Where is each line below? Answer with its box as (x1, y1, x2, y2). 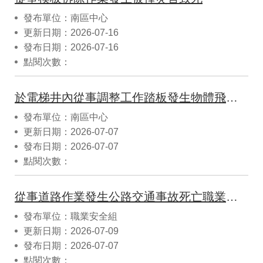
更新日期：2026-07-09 (23, 225, 119, 236)
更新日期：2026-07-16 (23, 27, 119, 38)
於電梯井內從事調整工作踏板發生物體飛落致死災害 (226, 90, 238, 104)
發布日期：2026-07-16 (23, 42, 119, 52)
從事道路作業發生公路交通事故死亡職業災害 (226, 190, 238, 203)
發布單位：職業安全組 (23, 211, 117, 221)
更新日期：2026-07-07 (23, 126, 119, 137)
